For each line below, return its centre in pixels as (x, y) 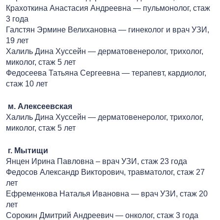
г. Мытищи (28, 150)
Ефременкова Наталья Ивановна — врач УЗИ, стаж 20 (107, 193)
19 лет (17, 40)
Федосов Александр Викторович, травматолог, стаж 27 (105, 172)
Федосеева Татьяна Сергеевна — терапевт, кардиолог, (106, 73)
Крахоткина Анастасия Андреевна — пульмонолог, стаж (108, 8)
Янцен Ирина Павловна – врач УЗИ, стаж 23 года (96, 161)
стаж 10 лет (27, 83)
